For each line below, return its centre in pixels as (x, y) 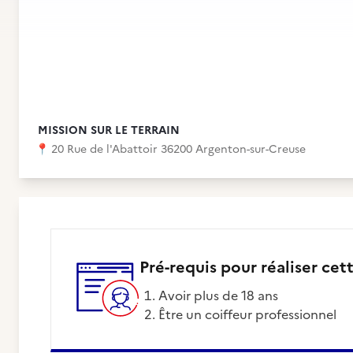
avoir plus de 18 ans (223, 295)
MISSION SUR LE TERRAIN (109, 130)
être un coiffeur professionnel (251, 314)
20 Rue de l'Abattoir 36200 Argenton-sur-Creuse (178, 149)
